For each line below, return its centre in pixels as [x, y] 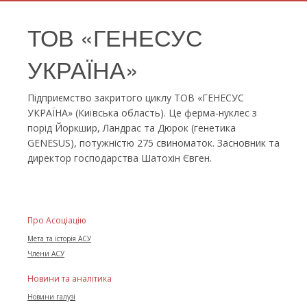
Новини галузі [51, 297]
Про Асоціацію [57, 221]
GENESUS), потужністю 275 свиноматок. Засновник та [153, 143]
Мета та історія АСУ [59, 239]
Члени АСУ [46, 254]
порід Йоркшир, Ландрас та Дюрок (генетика [132, 128]
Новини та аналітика [70, 279]
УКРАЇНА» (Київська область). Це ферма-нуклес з [142, 113]
